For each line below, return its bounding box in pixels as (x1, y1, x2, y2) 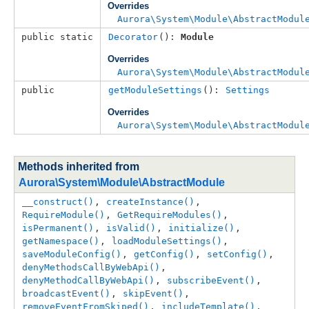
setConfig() (207, 248, 268, 259)
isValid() (106, 222, 156, 233)
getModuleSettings (108, 84, 202, 95)
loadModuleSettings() (112, 235, 222, 246)
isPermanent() (22, 222, 94, 233)
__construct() (22, 196, 94, 207)
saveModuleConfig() (22, 248, 121, 259)
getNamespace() (22, 235, 99, 246)
